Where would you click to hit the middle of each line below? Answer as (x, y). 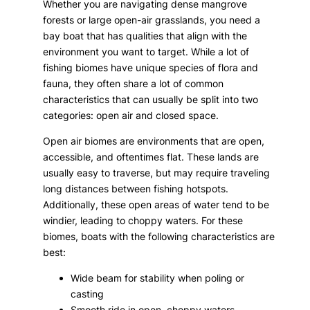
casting (88, 293)
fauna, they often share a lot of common (134, 83)
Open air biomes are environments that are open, (154, 140)
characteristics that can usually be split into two (151, 99)
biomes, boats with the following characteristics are (159, 236)
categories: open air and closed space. (131, 115)
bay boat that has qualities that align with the (145, 35)
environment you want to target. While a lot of (146, 51)
